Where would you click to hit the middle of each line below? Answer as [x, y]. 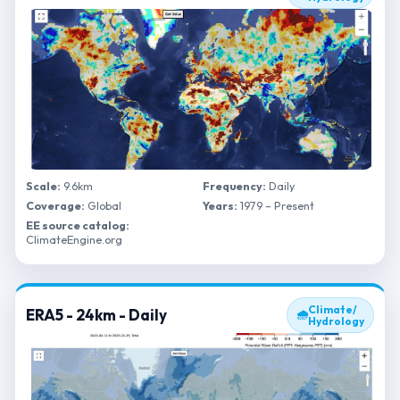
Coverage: [55, 205]
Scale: [43, 186]
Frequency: [234, 186]
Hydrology [336, 321]
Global [103, 205]
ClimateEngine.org [74, 239]
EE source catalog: [78, 225]
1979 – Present [276, 205]
